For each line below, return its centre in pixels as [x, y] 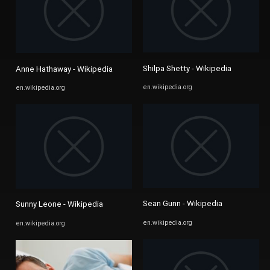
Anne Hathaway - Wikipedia [64, 69]
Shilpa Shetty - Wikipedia [187, 68]
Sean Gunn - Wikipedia [183, 204]
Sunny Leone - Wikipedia [59, 204]
